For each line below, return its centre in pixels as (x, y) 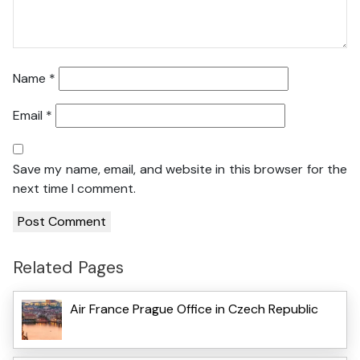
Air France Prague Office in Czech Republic (194, 309)
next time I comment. (74, 189)
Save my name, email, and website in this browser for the (180, 170)
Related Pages (68, 268)
